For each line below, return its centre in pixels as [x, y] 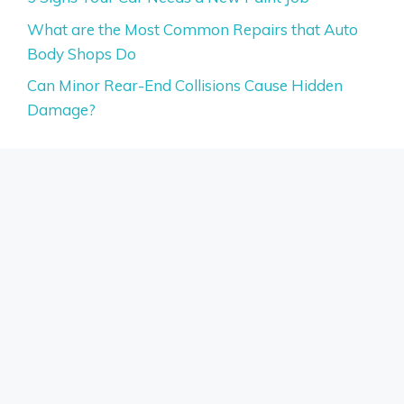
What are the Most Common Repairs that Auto [193, 29]
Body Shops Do [82, 53]
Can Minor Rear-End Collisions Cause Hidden [185, 85]
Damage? [61, 110]
